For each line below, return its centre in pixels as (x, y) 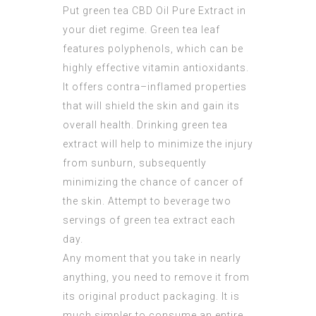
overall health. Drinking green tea (145, 125)
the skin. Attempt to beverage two (147, 201)
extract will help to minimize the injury (158, 144)
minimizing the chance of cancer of (153, 182)
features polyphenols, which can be (153, 49)
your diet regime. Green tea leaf (141, 30)
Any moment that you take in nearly (152, 259)
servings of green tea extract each (149, 220)
